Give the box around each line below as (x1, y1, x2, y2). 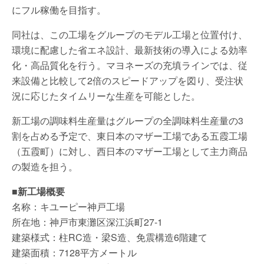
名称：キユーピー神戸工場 (12, 199, 125, 213)
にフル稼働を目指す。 (12, 2, 106, 16)
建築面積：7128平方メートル (12, 245, 137, 259)
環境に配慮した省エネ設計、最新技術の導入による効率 (12, 42, 247, 57)
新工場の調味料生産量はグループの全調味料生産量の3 (12, 113, 243, 127)
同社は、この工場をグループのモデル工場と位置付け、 (12, 27, 247, 41)
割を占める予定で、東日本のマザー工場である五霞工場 (12, 128, 247, 143)
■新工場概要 (12, 184, 65, 198)
